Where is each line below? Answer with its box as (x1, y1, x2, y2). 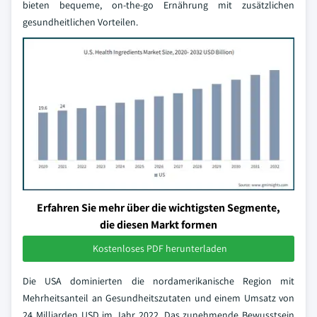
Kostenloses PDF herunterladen (93, 242, 227, 255)
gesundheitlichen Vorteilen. (23, 16, 138, 28)
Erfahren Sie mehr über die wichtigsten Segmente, (37, 200, 280, 215)
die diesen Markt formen (100, 217, 217, 232)
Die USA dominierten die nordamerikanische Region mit (23, 275, 294, 287)
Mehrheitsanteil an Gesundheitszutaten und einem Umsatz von (23, 292, 294, 304)
